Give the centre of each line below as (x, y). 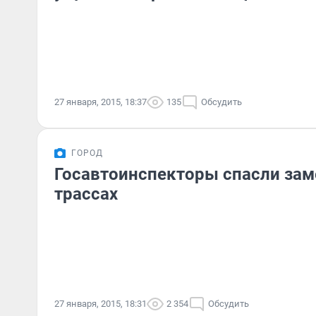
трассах (86, 194)
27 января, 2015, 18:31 (101, 304)
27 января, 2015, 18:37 (101, 102)
